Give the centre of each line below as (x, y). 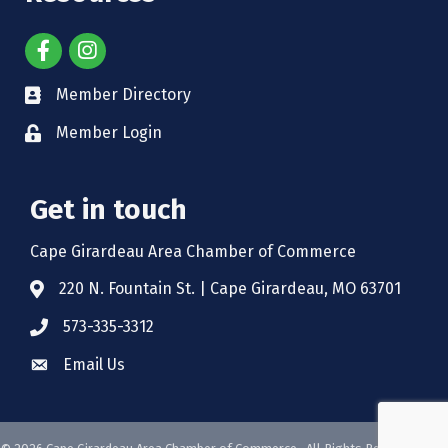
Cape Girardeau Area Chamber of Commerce (193, 251)
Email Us (94, 364)
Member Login (109, 132)
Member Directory (123, 94)
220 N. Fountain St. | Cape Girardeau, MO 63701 (230, 288)
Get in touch (108, 209)
